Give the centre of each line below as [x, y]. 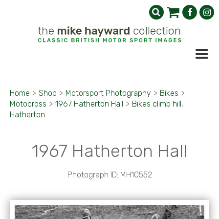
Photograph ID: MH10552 [109, 175]
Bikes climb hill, [158, 104]
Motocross [28, 104]
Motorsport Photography [108, 93]
